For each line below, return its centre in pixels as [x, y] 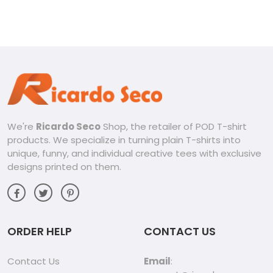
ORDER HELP [40, 232]
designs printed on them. [64, 167]
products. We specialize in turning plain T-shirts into [124, 140]
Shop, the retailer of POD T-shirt [174, 127]
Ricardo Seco [68, 127]
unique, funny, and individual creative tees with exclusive [134, 154]
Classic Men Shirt [205, 9]
